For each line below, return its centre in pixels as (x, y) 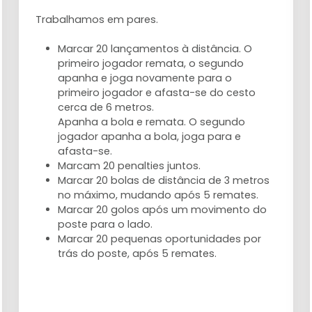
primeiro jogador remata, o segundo (151, 63)
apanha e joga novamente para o (145, 78)
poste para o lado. (106, 224)
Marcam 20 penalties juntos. (130, 165)
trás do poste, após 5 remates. (138, 253)
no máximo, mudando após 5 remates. (158, 195)
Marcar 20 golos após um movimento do (163, 209)
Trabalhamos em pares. (97, 19)
